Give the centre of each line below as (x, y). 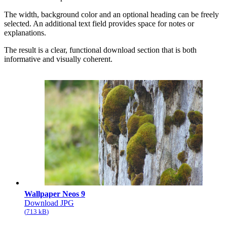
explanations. (25, 32)
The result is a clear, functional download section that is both (100, 50)
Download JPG (49, 203)
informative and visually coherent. (58, 59)
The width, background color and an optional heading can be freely (111, 14)
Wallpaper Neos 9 (55, 194)
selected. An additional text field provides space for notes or (99, 23)
